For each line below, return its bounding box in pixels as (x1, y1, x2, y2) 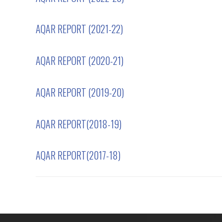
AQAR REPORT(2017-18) (36, 148, 120, 163)
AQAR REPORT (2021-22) (36, 21, 123, 37)
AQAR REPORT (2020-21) (36, 53, 123, 68)
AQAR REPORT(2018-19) (36, 116, 121, 131)
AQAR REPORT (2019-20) (36, 84, 124, 100)
